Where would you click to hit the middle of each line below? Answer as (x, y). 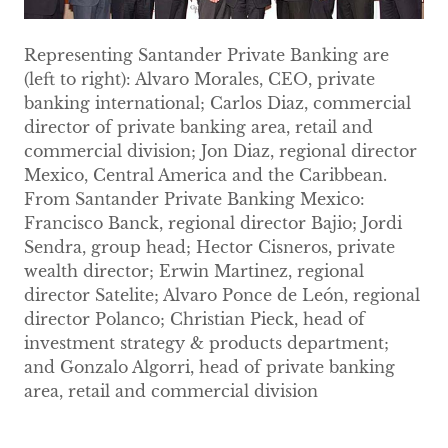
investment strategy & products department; (206, 342)
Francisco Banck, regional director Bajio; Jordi (213, 222)
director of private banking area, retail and (198, 126)
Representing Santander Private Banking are (206, 54)
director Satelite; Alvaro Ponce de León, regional (222, 294)
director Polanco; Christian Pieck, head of (194, 318)
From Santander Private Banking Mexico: (194, 198)
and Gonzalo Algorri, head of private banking (209, 366)
